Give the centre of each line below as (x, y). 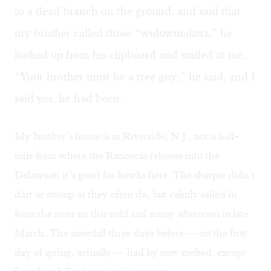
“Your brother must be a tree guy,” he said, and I (135, 77)
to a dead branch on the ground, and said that (128, 11)
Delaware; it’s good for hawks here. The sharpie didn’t (135, 175)
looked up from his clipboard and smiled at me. (130, 55)
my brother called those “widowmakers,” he (123, 33)
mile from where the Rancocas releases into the (117, 156)
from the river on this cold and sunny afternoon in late (132, 214)
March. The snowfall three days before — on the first (131, 233)
